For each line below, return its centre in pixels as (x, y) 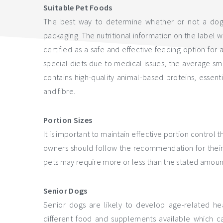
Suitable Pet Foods (78, 8)
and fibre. (59, 91)
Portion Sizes (68, 120)
